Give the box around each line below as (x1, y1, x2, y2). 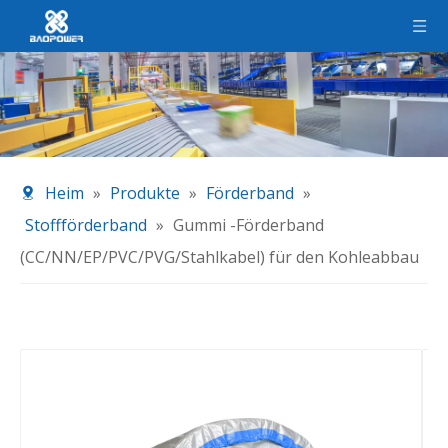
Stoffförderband (25, 214, 147, 237)
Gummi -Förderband (173, 214, 324, 237)
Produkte (110, 182, 180, 205)
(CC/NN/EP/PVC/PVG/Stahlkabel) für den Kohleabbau (20, 246, 419, 269)
